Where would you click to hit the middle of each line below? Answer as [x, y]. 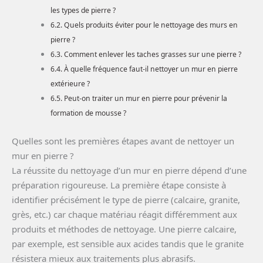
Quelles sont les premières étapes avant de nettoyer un [123, 141]
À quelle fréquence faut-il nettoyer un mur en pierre [151, 69]
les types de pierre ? [83, 11]
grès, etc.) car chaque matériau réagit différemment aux [124, 214]
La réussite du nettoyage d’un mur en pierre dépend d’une [129, 170]
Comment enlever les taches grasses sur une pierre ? [152, 55]
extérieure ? [70, 84]
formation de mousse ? [89, 113]
